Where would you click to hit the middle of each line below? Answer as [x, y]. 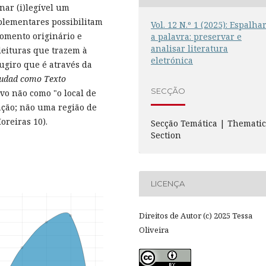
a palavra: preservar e [197, 36]
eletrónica [172, 60]
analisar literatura [190, 48]
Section [166, 135]
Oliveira [154, 229]
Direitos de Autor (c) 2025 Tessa [196, 215]
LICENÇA [168, 184]
